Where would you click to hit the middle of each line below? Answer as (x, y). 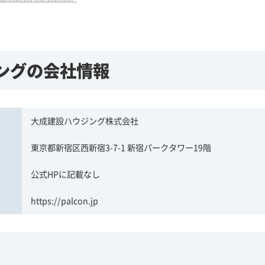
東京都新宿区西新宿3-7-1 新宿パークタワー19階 (121, 147)
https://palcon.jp (64, 200)
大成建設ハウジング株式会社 (85, 120)
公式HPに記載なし (65, 174)
